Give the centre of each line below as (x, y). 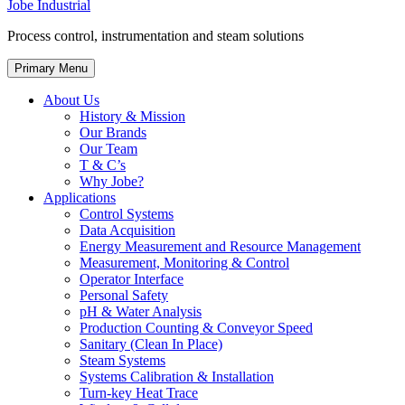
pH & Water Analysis (141, 312)
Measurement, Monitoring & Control (184, 263)
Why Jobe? (112, 182)
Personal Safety (124, 296)
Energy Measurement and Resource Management (220, 247)
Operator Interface (132, 279)
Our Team (108, 149)
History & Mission (132, 117)
